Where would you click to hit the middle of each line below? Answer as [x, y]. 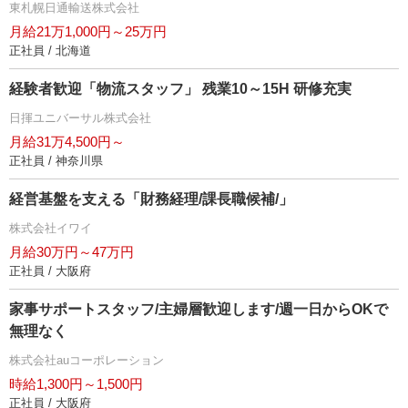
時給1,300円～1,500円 [76, 384]
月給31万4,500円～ [67, 142]
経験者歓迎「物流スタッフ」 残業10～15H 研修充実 [180, 89]
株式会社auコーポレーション [87, 360]
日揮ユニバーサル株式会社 [80, 118]
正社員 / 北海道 [50, 51]
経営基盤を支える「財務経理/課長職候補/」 [151, 199]
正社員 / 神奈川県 [56, 161]
